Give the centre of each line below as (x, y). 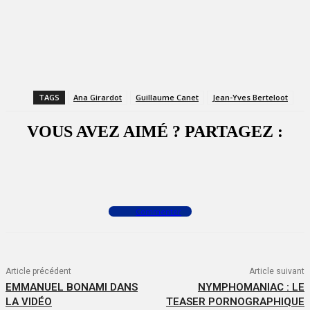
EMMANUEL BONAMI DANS (72, 288)
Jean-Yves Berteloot (250, 98)
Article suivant (276, 272)
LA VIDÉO (29, 302)
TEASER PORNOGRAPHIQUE (235, 302)
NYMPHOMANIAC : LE (251, 288)
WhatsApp (201, 170)
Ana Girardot (98, 98)
